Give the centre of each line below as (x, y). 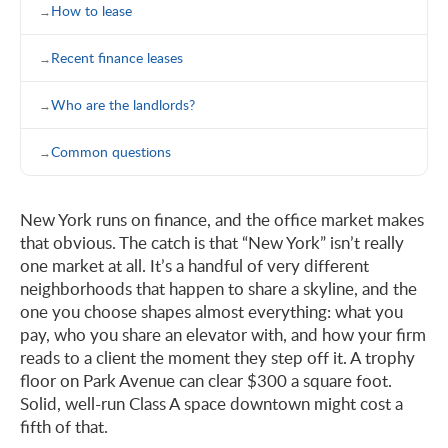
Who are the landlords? (123, 104)
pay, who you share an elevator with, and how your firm (223, 334)
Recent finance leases (117, 57)
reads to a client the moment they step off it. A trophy (217, 357)
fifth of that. (64, 426)
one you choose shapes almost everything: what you (211, 311)
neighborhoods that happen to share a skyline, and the (218, 288)
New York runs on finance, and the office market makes (222, 219)
